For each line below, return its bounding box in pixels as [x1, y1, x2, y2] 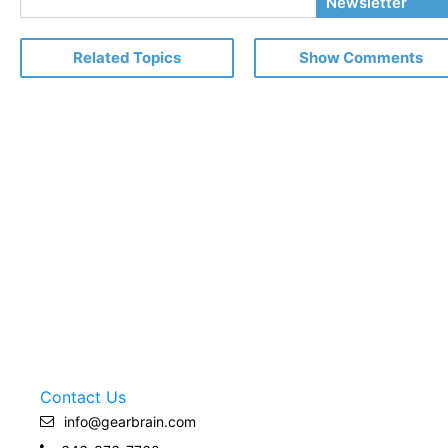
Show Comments [299, 47, 423, 67]
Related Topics [73, 47, 181, 67]
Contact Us [40, 386, 126, 407]
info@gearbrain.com [64, 412, 196, 430]
